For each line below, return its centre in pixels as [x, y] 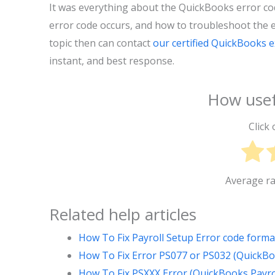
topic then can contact [101, 43]
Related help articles [123, 215]
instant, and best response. [114, 61]
